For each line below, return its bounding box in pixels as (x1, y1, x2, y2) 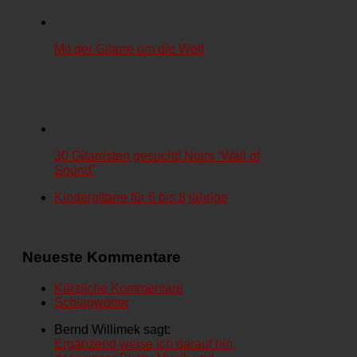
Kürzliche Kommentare (54, 280, 183, 295)
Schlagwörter (54, 295, 129, 309)
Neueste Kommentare (22, 248, 181, 265)
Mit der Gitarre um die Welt (54, 42, 204, 57)
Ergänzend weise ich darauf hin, (54, 336, 236, 351)
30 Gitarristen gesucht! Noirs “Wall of (54, 149, 260, 163)
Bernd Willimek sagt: (54, 322, 171, 336)
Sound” (54, 163, 96, 178)
